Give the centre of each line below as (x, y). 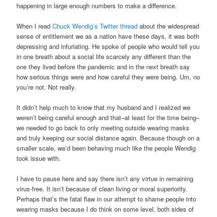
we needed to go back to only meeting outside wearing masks (103, 128)
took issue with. (39, 158)
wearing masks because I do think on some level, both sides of (105, 209)
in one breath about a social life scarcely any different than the (104, 56)
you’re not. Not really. (46, 87)
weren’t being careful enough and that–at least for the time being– (108, 118)
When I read (35, 26)
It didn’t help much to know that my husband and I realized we (104, 108)
